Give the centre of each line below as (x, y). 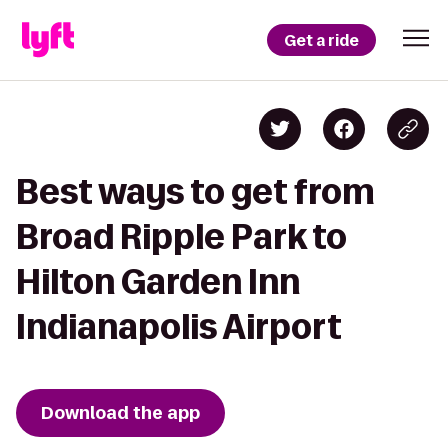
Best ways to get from (195, 191)
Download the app (120, 413)
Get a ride (321, 40)
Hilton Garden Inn (158, 281)
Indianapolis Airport (179, 326)
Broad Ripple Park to (181, 236)
